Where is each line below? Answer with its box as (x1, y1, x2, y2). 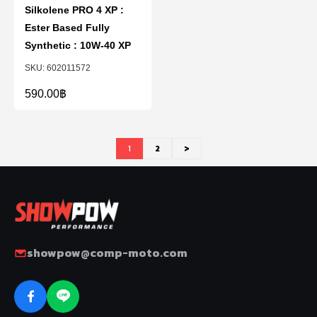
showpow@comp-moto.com (27, 244, 188, 261)
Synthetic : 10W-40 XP (25, 40, 131, 51)
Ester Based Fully (25, 22, 110, 33)
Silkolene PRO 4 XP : (25, 4, 124, 16)
